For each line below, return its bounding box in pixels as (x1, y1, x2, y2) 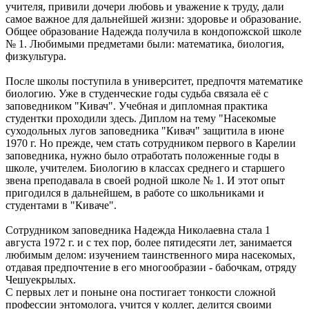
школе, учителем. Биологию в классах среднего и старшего (6, 161, 285, 174)
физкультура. (6, 50, 66, 62)
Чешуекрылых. (6, 273, 76, 286)
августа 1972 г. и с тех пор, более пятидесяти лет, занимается (6, 236, 292, 248)
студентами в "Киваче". (6, 199, 117, 211)
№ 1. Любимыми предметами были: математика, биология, (6, 37, 284, 50)
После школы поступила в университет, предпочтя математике (6, 74, 303, 87)
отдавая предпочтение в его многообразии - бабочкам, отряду (6, 261, 297, 273)
